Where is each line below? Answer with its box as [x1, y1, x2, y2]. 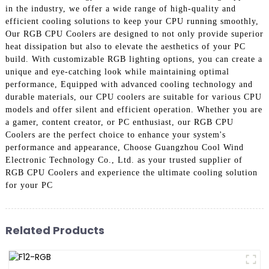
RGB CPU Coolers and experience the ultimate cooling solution [5, 168, 258, 177]
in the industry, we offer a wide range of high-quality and [5, 4, 236, 13]
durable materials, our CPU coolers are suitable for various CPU [5, 92, 262, 101]
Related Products [5, 223, 104, 238]
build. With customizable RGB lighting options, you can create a [5, 54, 262, 64]
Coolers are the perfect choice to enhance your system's [5, 130, 226, 139]
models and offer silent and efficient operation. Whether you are [5, 104, 262, 114]
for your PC [5, 180, 53, 190]
